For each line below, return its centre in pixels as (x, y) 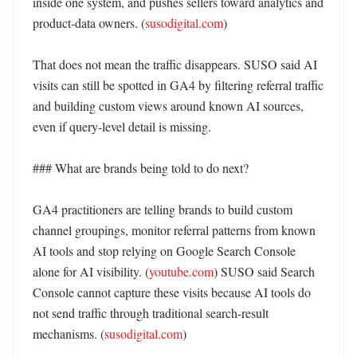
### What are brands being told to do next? (141, 168)
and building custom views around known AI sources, (168, 106)
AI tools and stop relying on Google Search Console (164, 251)
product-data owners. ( (89, 23)
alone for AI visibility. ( (91, 271)
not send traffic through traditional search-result (151, 313)
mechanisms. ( (69, 333)
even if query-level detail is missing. (124, 126)
